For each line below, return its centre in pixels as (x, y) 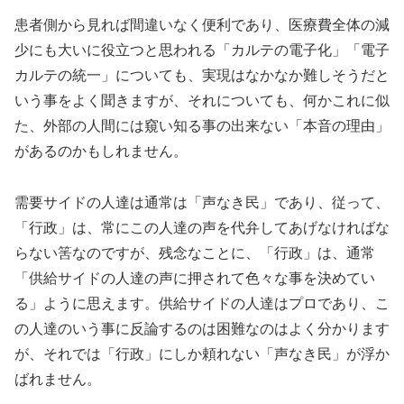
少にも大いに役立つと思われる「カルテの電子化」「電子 (202, 50)
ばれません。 (58, 379)
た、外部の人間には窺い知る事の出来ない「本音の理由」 (202, 125)
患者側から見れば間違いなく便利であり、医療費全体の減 (202, 24)
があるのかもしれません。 (101, 151)
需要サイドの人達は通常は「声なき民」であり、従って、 (202, 202)
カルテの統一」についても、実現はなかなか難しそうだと (202, 75)
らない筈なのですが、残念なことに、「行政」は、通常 (195, 252)
